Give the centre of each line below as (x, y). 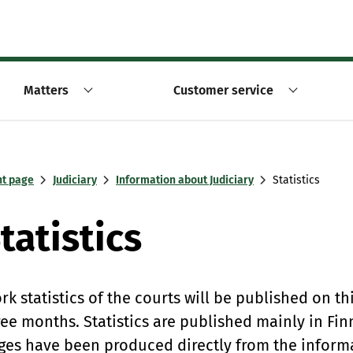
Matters (46, 90)
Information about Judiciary (185, 180)
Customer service (223, 90)
